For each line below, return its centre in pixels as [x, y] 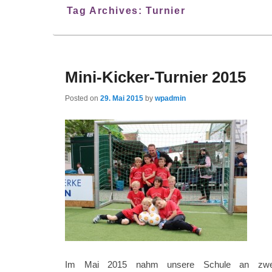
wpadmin [170, 98]
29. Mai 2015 [122, 98]
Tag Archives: [106, 11]
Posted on [83, 98]
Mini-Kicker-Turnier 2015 [155, 77]
